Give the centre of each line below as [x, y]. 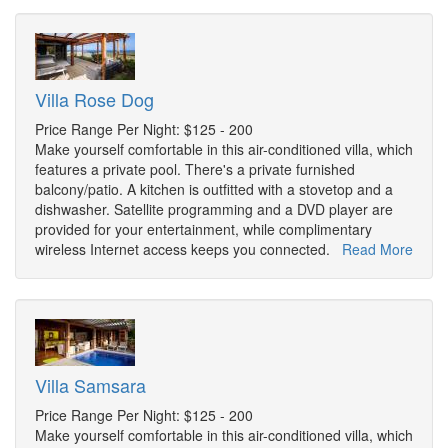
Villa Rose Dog [94, 99]
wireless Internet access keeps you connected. [188, 249]
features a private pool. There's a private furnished [195, 169]
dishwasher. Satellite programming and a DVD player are [214, 209]
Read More [377, 249]
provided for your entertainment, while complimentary [203, 229]
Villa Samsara [90, 385]
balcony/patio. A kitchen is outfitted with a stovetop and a [214, 189]
